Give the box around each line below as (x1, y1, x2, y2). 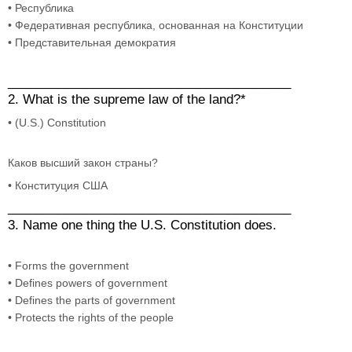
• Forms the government (8, 258, 129, 272)
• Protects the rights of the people (8, 310, 174, 324)
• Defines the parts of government (8, 293, 175, 306)
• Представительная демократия (8, 35, 176, 49)
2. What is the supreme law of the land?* (8, 91, 246, 107)
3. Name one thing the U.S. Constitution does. (8, 217, 280, 233)
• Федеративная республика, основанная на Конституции (8, 18, 303, 31)
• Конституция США (8, 178, 108, 192)
